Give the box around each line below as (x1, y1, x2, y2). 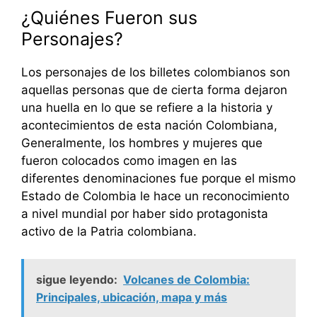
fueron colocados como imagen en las (21, 154, 237, 168)
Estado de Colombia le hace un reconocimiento (21, 189, 289, 204)
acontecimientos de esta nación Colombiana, (21, 118, 277, 133)
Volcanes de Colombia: (123, 272, 250, 287)
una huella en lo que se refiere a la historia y (21, 100, 272, 115)
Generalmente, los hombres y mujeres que (21, 136, 263, 151)
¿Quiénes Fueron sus (21, 7, 197, 29)
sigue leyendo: (36, 272, 117, 287)
